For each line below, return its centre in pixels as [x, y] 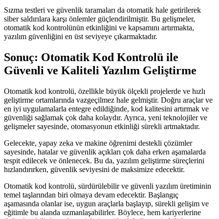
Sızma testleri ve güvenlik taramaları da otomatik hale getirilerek [102, 10]
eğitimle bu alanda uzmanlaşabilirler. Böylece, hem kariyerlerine [102, 212]
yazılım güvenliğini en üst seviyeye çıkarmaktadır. [81, 36]
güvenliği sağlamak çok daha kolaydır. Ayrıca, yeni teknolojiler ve [106, 117]
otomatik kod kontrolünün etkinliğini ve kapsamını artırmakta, [99, 27]
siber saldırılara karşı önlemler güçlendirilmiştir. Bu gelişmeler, [99, 19]
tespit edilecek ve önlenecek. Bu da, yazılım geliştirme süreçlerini [104, 160]
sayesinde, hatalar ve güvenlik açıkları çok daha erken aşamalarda [105, 152]
